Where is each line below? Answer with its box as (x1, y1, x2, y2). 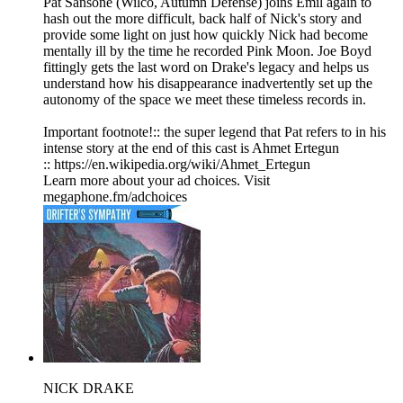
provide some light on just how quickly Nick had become (43, 27, 368, 43)
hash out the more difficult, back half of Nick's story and (43, 11, 362, 27)
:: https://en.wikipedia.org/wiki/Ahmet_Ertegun (43, 157, 310, 173)
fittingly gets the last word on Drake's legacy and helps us (43, 59, 369, 76)
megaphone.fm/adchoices (43, 189, 187, 205)
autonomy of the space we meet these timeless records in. (43, 92, 366, 108)
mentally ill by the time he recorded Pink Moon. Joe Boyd (43, 43, 372, 59)
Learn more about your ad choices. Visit (43, 173, 270, 189)
